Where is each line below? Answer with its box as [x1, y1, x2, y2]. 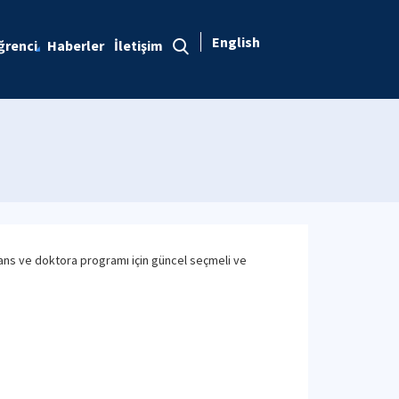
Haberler [46, 37, 104, 54]
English [211, 33, 260, 51]
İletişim [113, 37, 163, 54]
